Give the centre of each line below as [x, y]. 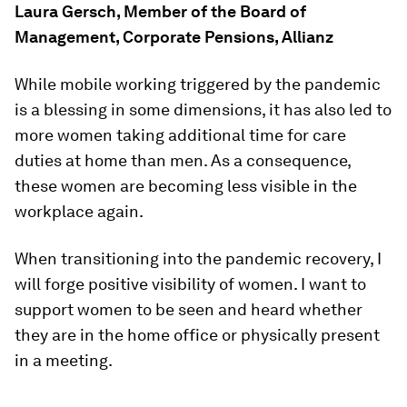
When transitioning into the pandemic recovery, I [198, 258]
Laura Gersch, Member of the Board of [160, 11]
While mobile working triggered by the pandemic [198, 84]
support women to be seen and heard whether [189, 309]
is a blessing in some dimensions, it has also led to [203, 109]
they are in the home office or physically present [197, 335]
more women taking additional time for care [180, 135]
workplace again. [79, 211]
